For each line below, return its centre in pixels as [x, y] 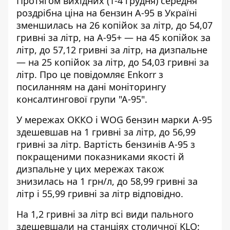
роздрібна [41, 13]
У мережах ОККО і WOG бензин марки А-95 [114, 120]
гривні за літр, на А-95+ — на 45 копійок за [113, 37]
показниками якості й [134, 157]
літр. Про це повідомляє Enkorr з [90, 74]
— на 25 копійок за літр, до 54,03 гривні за [113, 62]
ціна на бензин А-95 [110, 13]
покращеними [50, 157]
